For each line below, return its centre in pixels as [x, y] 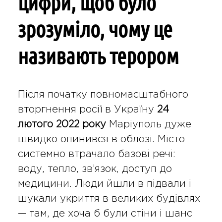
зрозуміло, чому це [95, 29]
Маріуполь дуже [148, 124]
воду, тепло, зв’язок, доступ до [95, 169]
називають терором [98, 56]
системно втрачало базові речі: [96, 154]
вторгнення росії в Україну [87, 109]
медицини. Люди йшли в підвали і [104, 184]
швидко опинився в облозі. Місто [101, 139]
